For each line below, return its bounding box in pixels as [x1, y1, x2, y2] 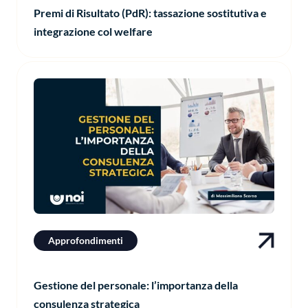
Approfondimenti [48, 234, 123, 247]
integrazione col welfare [34, 25, 153, 38]
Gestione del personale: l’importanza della [34, 278, 238, 292]
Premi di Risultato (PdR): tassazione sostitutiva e [34, 6, 267, 20]
